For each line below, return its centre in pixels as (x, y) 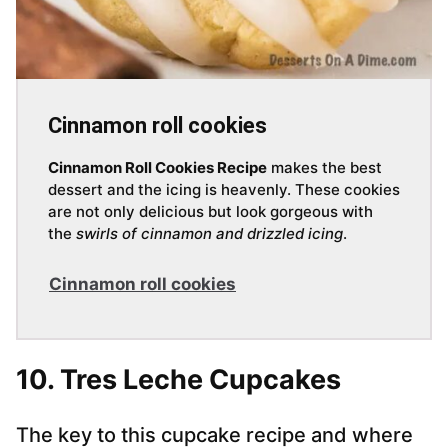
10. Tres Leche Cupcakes (178, 380)
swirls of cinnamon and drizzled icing (209, 234)
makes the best (324, 168)
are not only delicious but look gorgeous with (210, 212)
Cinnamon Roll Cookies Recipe (157, 168)
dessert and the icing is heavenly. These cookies (224, 190)
